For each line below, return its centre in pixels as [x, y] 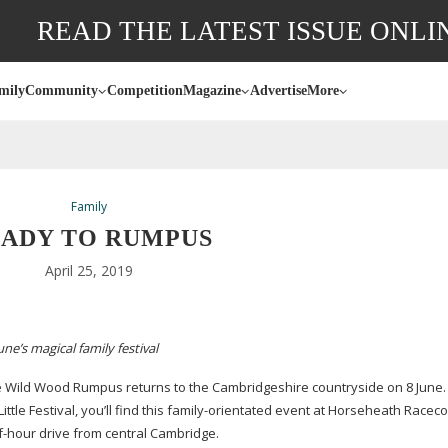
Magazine [212, 90]
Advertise [278, 90]
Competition [145, 90]
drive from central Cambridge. [129, 433]
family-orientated [219, 410]
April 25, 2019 [89, 270]
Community [61, 90]
